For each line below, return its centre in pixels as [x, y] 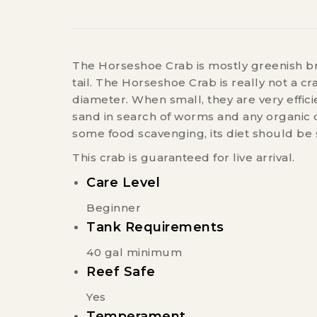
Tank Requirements [155, 227]
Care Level [123, 183]
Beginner [114, 208]
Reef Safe [121, 272]
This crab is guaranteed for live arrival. [185, 158]
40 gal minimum [134, 253]
